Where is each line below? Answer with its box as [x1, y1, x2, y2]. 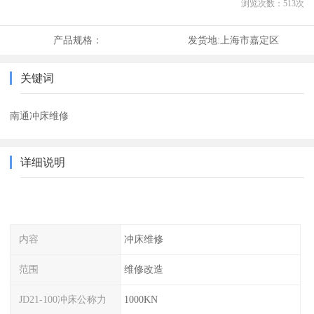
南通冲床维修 [10, 110, 69, 122]
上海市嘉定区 [219, 34, 279, 46]
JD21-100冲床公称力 [19, 293, 107, 305]
